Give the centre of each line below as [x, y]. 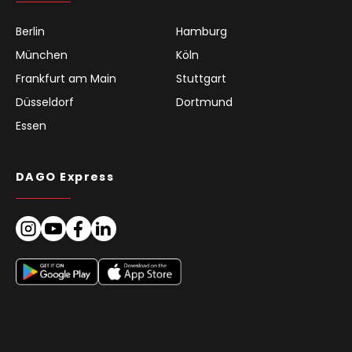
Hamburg [202, 31]
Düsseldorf [45, 102]
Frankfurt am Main [66, 78]
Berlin [30, 31]
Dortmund [204, 102]
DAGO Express [65, 176]
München [42, 55]
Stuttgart [201, 78]
